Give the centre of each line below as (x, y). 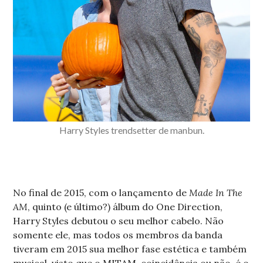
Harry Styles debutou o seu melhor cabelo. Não (119, 220)
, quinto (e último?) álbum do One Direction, (125, 206)
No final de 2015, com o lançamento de (101, 192)
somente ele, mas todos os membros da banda (118, 235)
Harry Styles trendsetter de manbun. (131, 130)
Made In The (216, 192)
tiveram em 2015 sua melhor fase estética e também (130, 249)
